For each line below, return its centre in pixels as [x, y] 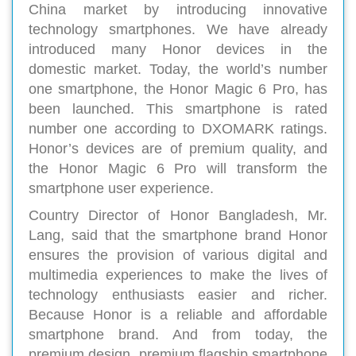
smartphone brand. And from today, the [178, 335]
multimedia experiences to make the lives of [178, 275]
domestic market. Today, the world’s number [178, 70]
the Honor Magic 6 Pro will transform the [178, 169]
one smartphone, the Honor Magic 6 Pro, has [178, 89]
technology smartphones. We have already [178, 30]
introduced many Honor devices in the [178, 50]
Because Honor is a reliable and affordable [178, 315]
